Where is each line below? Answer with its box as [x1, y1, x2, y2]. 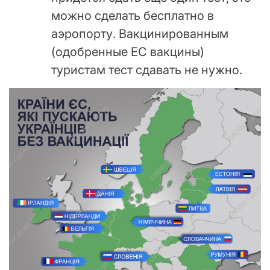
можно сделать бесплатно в [51, 8, 214, 23]
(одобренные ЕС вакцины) [51, 44, 204, 59]
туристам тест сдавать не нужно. [51, 62, 242, 77]
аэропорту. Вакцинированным [51, 26, 228, 41]
